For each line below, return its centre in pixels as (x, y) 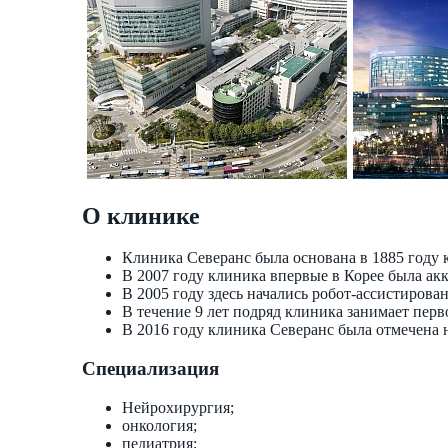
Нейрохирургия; (178, 407)
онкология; (159, 425)
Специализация (150, 369)
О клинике (141, 215)
